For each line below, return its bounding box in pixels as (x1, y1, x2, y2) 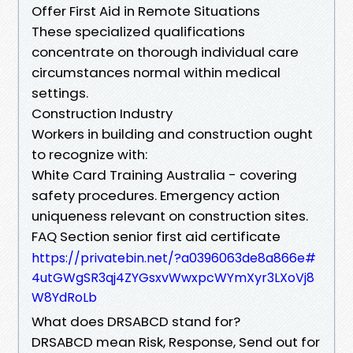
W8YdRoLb (32, 288, 97, 307)
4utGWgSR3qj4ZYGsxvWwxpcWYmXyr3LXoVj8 (32, 268, 314, 287)
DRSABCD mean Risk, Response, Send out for (32, 332, 320, 351)
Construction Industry (32, 103, 173, 123)
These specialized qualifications (32, 21, 245, 41)
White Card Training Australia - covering (32, 165, 297, 184)
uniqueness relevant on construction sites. (32, 206, 308, 225)
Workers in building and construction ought (32, 124, 313, 143)
